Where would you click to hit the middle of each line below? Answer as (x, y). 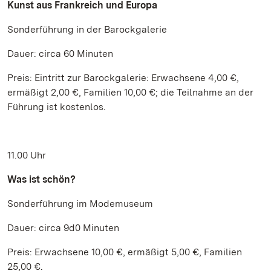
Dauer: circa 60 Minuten (60, 54)
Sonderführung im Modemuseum (80, 204)
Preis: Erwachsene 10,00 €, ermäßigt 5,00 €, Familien (125, 252)
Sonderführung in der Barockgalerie (87, 29)
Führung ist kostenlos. (57, 107)
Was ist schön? (41, 179)
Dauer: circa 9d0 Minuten (63, 228)
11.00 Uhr (27, 155)
